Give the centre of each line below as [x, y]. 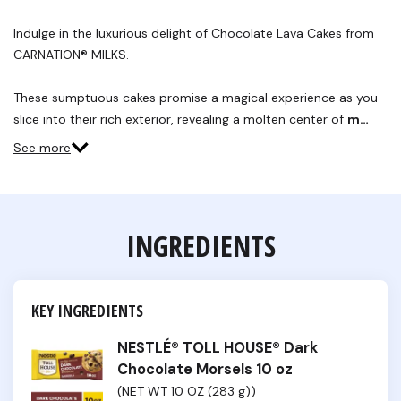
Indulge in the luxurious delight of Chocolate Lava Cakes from [194, 33]
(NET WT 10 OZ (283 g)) [187, 391]
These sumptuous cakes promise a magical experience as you [196, 98]
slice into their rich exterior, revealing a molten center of [180, 119]
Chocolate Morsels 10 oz [205, 369]
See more [42, 148]
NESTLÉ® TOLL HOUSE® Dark [218, 348]
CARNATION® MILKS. [71, 55]
